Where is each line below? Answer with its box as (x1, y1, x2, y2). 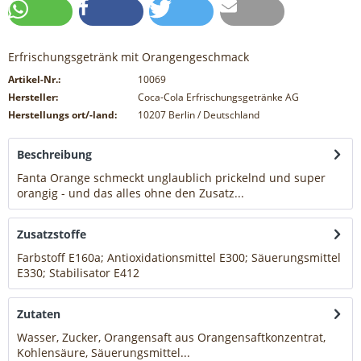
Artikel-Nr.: (8, 73, 60, 87)
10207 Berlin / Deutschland (137, 108, 259, 122)
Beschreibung (17, 147, 92, 163)
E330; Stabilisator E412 (17, 265, 139, 281)
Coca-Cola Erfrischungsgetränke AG (137, 90, 299, 105)
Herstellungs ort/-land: (8, 108, 117, 122)
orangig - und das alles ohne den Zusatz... (17, 185, 244, 201)
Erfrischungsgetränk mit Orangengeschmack (8, 49, 249, 65)
